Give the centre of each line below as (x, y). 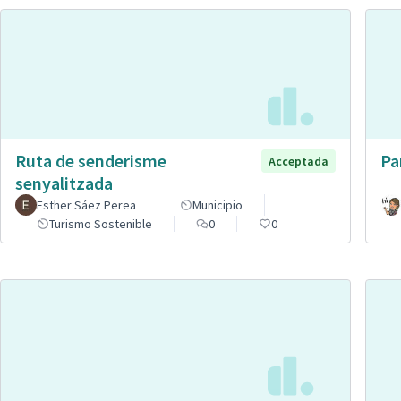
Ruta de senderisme (91, 160)
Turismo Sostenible (101, 223)
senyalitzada (64, 183)
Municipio (218, 205)
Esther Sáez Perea (86, 205)
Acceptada (299, 161)
